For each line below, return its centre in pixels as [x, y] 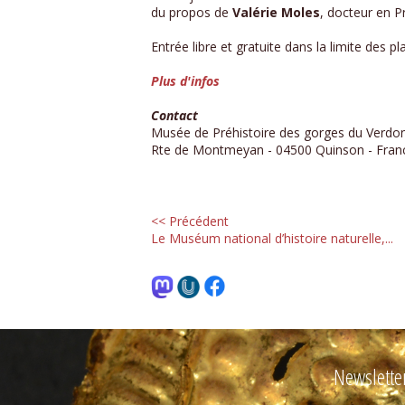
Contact [174, 116]
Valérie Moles [276, 13]
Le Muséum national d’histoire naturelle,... [272, 239]
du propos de [192, 13]
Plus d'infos [185, 81]
